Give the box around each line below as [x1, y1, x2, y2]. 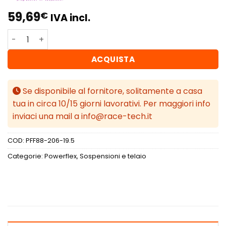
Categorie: [8, 152, 44, 161]
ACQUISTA [91, 54, 135, 65]
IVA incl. [50, 11, 90, 25]
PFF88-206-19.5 [26, 136, 75, 145]
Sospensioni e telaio [80, 152, 146, 161]
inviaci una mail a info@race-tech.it [13, 110, 152, 123]
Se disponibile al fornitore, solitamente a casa [21, 85, 202, 97]
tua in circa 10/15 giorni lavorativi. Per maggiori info [13, 98, 210, 110]
